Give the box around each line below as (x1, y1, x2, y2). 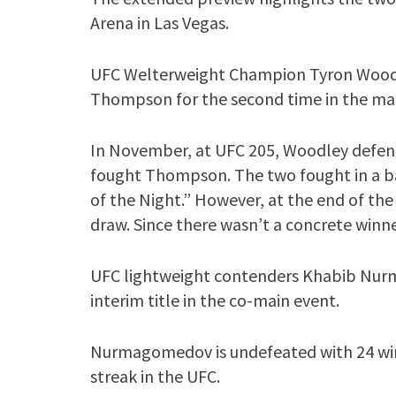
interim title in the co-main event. (90, 289, 339, 311)
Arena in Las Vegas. (90, 11, 229, 34)
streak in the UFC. (90, 365, 220, 387)
